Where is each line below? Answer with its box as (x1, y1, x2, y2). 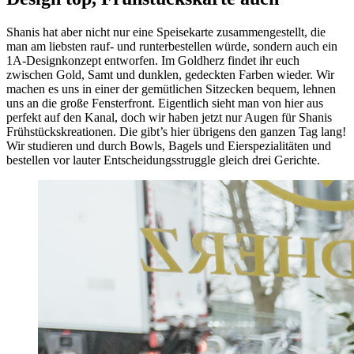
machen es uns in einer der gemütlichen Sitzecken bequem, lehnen (6, 81, 336, 96)
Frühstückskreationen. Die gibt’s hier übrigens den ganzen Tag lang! (6, 124, 346, 138)
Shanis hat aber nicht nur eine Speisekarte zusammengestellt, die (6, 24, 326, 39)
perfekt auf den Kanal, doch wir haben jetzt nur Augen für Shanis (6, 110, 332, 124)
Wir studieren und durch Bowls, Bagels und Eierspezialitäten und (6, 138, 331, 153)
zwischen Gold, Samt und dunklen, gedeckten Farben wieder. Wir (6, 67, 334, 81)
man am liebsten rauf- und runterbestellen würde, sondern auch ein (6, 39, 337, 53)
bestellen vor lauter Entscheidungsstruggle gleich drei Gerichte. (6, 153, 320, 167)
